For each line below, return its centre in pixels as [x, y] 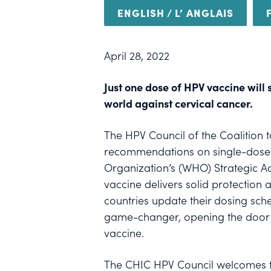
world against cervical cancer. [178, 103]
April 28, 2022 [137, 56]
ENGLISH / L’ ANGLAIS [175, 13]
